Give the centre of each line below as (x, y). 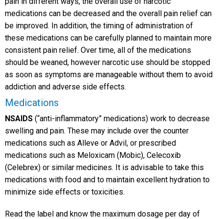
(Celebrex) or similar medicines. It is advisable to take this (104, 168)
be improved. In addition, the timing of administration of (99, 26)
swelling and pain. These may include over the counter (97, 131)
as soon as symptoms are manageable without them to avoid (109, 75)
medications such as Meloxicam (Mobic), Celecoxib (93, 155)
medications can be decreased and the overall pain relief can (108, 14)
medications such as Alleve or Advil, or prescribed (90, 143)
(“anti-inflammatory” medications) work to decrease (122, 119)
